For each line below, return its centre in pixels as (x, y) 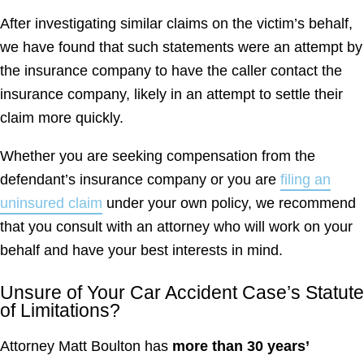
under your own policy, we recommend (229, 203)
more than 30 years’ (240, 346)
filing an (305, 179)
